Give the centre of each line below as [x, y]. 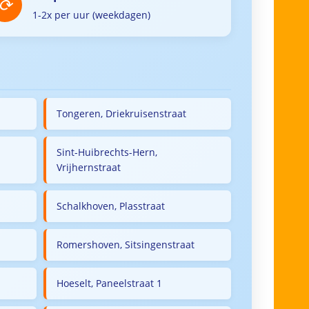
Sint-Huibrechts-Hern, [107, 152]
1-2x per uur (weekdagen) [92, 15]
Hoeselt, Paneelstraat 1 [109, 283]
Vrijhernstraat [89, 167]
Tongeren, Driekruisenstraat [121, 113]
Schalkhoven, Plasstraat [111, 206]
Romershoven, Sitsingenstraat [126, 245]
